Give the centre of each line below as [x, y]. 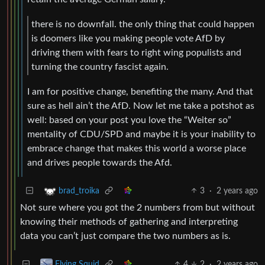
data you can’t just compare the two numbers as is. [125, 236]
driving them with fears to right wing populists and [136, 53]
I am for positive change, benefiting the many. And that [140, 91]
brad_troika [79, 191]
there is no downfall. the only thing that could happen [143, 25]
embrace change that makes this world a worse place [137, 148]
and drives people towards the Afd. [100, 162]
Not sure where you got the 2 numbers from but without [138, 207]
